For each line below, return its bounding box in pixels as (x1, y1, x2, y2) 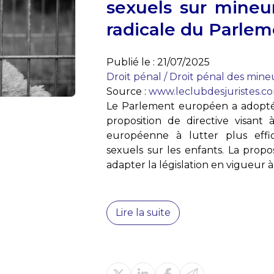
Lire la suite (116, 207, 171, 218)
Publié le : (106, 56, 157, 68)
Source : (106, 86, 149, 97)
